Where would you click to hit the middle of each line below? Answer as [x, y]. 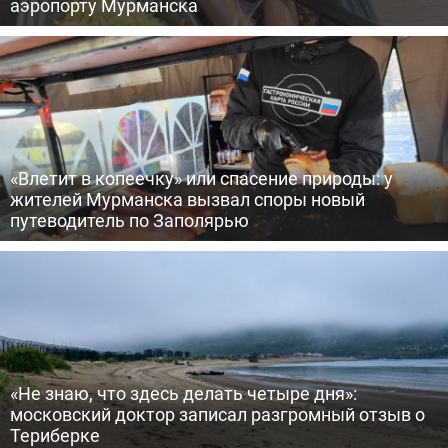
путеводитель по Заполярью [129, 220]
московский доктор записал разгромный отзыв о [217, 414]
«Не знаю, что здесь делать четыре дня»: [183, 393]
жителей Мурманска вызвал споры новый [187, 199]
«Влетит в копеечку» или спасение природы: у [201, 178]
